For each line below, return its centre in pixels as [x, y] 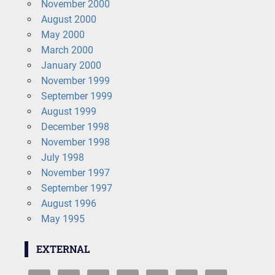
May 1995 [63, 219]
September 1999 [76, 96]
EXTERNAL [63, 249]
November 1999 [75, 80]
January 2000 [71, 65]
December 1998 [75, 126]
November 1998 [75, 142]
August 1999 [68, 111]
